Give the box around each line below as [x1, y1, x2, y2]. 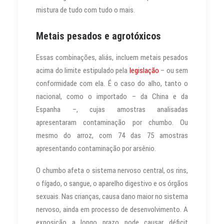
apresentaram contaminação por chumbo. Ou [36, 117, 188, 127]
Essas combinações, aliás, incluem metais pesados [36, 52, 188, 62]
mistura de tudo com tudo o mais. [36, 5, 135, 14]
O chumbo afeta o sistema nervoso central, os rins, [36, 165, 188, 175]
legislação [129, 65, 159, 75]
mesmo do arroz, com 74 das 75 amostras [36, 130, 188, 140]
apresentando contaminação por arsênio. [36, 143, 156, 153]
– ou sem [158, 65, 188, 75]
